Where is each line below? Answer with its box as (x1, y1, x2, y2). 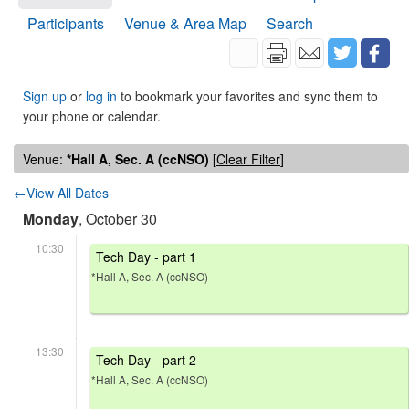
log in (86, 87, 117, 105)
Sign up (23, 87, 67, 105)
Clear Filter (216, 150, 280, 168)
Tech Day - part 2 (96, 351, 196, 370)
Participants (27, 13, 104, 34)
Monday (23, 208, 79, 229)
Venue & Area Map (124, 13, 246, 34)
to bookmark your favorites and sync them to (117, 87, 378, 105)
